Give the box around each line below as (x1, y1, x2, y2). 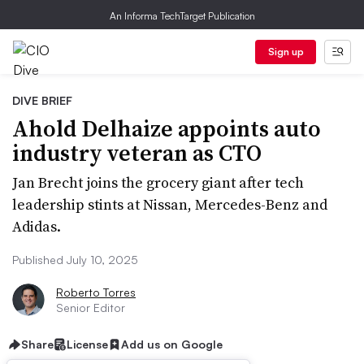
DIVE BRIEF (12, 93, 72, 107)
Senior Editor (56, 301, 125, 314)
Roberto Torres (56, 285, 136, 299)
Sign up (267, 45, 304, 58)
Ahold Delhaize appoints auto (12, 113, 321, 144)
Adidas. (12, 216, 61, 236)
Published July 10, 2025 (12, 253, 138, 266)
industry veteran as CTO (12, 137, 262, 168)
